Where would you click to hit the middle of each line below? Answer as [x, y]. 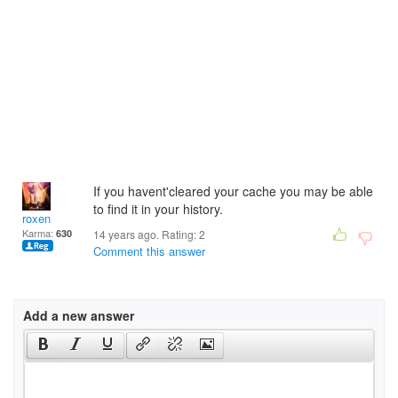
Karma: [39, 233]
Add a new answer [79, 315]
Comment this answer [149, 251]
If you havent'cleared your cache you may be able [233, 191]
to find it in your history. [158, 209]
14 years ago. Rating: [146, 234]
